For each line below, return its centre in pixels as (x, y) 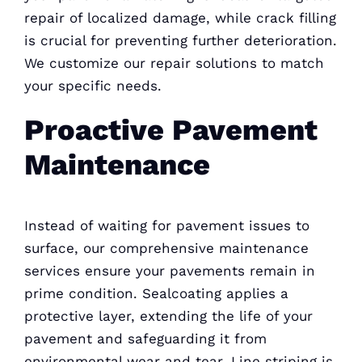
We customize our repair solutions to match (174, 63)
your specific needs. (93, 85)
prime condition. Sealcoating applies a (156, 294)
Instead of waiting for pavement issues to (166, 226)
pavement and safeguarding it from (145, 339)
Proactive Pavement (170, 130)
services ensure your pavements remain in (169, 271)
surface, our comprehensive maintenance (166, 248)
